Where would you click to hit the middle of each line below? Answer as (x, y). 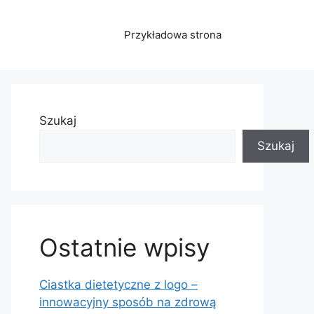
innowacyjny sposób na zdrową (128, 302)
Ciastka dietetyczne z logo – (118, 285)
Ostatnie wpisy (124, 247)
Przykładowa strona (173, 35)
